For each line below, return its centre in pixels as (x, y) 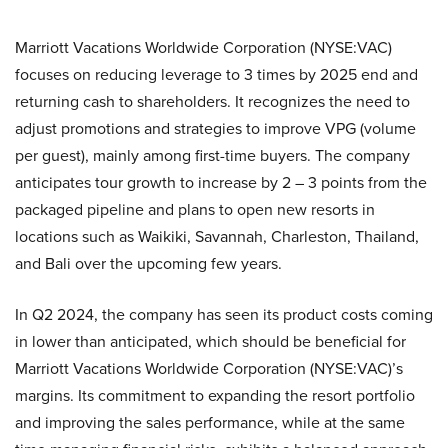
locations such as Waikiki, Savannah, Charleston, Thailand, (217, 237)
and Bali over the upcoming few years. (148, 264)
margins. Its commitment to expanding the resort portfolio (215, 396)
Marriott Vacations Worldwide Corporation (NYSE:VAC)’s (209, 369)
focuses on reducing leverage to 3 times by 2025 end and (216, 75)
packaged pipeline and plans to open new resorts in (195, 210)
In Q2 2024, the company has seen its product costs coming (224, 315)
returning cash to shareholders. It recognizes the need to (212, 102)
